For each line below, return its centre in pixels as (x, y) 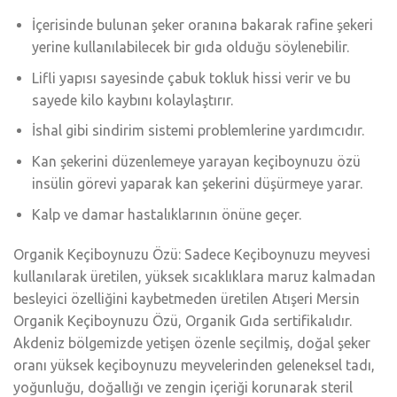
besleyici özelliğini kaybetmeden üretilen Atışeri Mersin (187, 299)
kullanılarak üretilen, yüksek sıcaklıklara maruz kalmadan (195, 277)
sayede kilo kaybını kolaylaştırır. (132, 100)
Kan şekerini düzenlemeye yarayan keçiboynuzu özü (196, 161)
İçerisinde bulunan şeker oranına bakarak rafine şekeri (202, 25)
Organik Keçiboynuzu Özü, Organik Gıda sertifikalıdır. (183, 321)
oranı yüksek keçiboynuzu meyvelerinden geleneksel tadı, (194, 366)
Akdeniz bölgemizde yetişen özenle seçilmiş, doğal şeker (192, 343)
